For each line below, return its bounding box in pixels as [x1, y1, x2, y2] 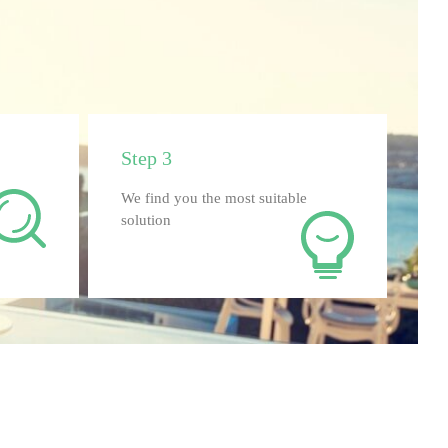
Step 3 [120, 147, 172, 170]
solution [120, 212, 171, 229]
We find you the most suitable [120, 190, 307, 207]
